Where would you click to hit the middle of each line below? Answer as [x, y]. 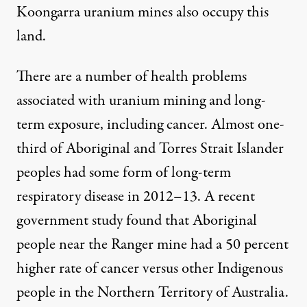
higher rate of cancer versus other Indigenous [150, 269]
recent [235, 197]
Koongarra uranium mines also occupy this [143, 13]
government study [70, 221]
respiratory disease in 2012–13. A [115, 197]
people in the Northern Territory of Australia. [152, 293]
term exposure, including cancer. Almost [137, 125]
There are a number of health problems [132, 77]
